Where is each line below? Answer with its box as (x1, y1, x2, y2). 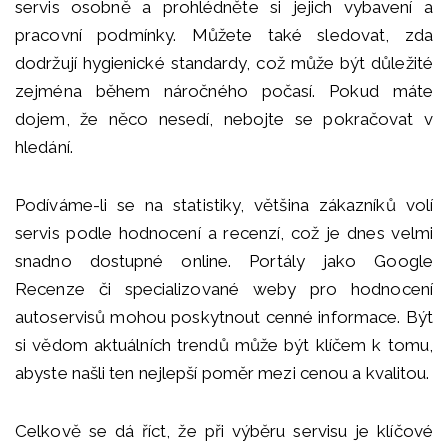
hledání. (15, 137, 73, 158)
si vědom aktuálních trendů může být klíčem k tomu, (15, 335, 433, 356)
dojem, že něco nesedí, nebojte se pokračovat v (15, 109, 433, 130)
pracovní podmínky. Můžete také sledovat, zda (15, 25, 433, 46)
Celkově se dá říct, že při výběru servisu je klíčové (15, 421, 433, 442)
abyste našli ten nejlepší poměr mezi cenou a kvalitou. (15, 363, 430, 384)
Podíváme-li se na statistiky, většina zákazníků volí (15, 195, 433, 216)
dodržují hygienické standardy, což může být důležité (15, 53, 433, 74)
